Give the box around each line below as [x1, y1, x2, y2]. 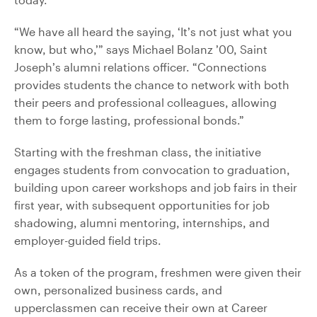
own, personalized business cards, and [14, 282, 222, 296]
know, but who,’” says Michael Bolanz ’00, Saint [14, 42, 267, 56]
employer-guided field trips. [14, 233, 161, 247]
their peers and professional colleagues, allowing [14, 95, 277, 109]
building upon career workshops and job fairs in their [14, 180, 297, 194]
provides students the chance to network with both [14, 77, 289, 91]
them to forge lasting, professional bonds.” [14, 113, 244, 127]
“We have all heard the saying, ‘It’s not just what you [14, 24, 292, 38]
